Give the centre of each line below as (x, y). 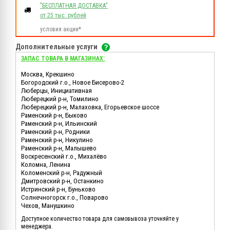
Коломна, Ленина (46, 165)
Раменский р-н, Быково (54, 116)
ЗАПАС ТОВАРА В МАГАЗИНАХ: (63, 59)
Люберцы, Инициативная (56, 91)
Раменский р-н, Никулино (57, 140)
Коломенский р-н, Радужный (62, 173)
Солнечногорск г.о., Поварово (65, 198)
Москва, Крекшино (48, 74)
